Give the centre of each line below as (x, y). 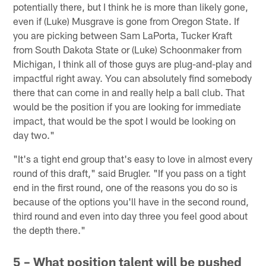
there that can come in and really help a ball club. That (129, 92)
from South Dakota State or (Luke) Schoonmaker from (128, 50)
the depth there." (50, 230)
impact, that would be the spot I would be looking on (125, 121)
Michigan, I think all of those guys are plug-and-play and (133, 64)
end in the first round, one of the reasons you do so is (126, 187)
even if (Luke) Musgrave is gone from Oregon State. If (126, 21)
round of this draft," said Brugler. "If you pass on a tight (130, 173)
